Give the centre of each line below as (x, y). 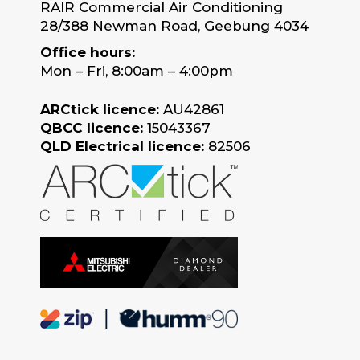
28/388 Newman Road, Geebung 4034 (174, 26)
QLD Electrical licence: (122, 147)
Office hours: (88, 53)
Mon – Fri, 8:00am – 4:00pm (137, 71)
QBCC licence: (92, 128)
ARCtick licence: (100, 110)
